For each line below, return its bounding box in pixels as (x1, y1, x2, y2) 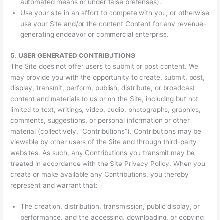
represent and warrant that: (10, 181, 98, 189)
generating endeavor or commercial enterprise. (20, 30, 169, 39)
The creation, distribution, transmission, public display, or (20, 202, 200, 211)
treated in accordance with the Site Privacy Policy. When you (10, 159, 206, 167)
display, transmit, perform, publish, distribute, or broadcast (10, 83, 195, 92)
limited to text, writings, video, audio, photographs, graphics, (10, 105, 201, 113)
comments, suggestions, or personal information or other (10, 116, 190, 124)
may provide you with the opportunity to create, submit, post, (10, 73, 205, 81)
